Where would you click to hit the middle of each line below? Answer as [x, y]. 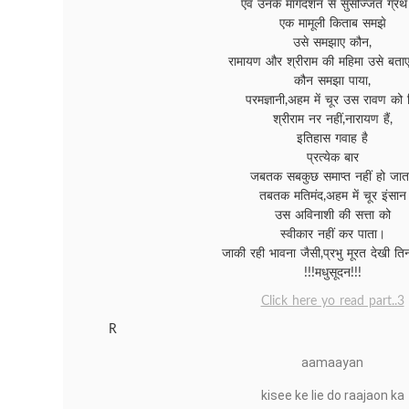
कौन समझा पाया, [332, 81]
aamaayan [332, 362]
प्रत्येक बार [332, 158]
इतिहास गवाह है [332, 139]
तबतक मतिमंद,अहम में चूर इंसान [332, 196]
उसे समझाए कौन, [332, 43]
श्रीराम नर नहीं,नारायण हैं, [332, 120]
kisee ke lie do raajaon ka [332, 395]
